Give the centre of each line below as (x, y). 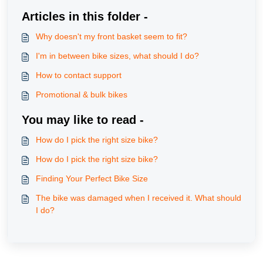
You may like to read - (83, 120)
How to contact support (79, 75)
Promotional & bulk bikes (82, 95)
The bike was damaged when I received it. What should (139, 198)
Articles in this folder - (85, 16)
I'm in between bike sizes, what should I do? (117, 56)
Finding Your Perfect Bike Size (92, 178)
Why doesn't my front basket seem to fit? (112, 36)
